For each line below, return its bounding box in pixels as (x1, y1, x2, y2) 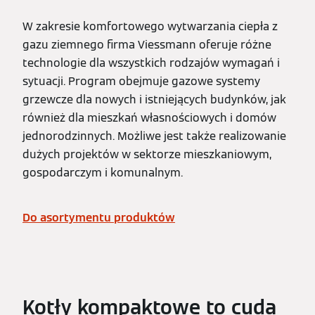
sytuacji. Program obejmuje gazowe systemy (22, 74, 260, 89)
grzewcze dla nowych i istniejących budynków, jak (22, 92, 286, 107)
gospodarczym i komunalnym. (22, 165, 183, 180)
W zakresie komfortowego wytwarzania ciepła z (22, 19, 278, 34)
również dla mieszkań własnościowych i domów (22, 110, 276, 125)
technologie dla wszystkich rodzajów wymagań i (22, 56, 280, 70)
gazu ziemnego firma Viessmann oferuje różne (22, 37, 271, 52)
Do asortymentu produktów (22, 210, 175, 225)
